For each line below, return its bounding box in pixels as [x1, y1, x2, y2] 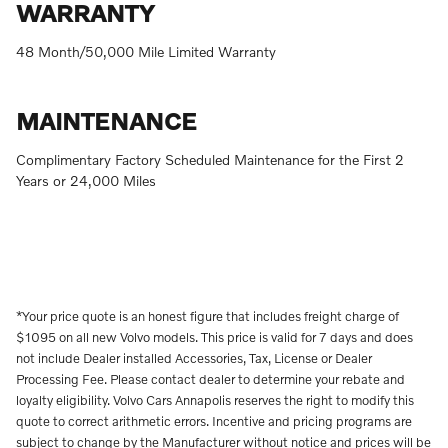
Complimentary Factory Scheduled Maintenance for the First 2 [16, 150, 404, 168]
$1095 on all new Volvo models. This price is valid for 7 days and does [16, 328, 413, 345]
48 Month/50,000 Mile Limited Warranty [16, 42, 276, 60]
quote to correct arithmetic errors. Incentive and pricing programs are [16, 412, 412, 429]
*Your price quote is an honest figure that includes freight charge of [16, 307, 399, 324]
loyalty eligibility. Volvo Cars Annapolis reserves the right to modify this [16, 391, 414, 408]
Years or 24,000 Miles [16, 171, 156, 189]
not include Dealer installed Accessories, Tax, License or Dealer [16, 349, 372, 366]
